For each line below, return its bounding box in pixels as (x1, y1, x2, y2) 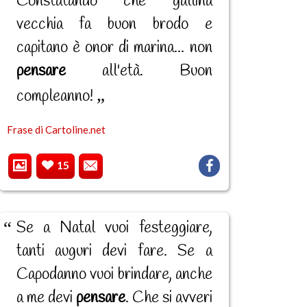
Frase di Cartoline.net (6, 123, 106, 136)
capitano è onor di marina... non (16, 38, 212, 59)
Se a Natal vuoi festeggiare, (16, 218, 212, 239)
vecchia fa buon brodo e (16, 14, 212, 36)
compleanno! (16, 86, 97, 108)
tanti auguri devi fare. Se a (16, 241, 212, 262)
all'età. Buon (65, 61, 212, 82)
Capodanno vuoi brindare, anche (16, 265, 212, 286)
